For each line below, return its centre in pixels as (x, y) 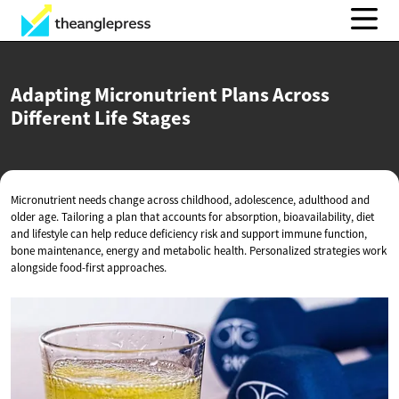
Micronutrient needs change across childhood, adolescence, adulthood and (190, 200)
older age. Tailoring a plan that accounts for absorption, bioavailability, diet (192, 217)
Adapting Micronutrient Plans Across (170, 94)
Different (53, 118)
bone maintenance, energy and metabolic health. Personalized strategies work (199, 251)
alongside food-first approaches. (89, 268)
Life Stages (142, 118)
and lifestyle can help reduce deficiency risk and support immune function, (189, 234)
